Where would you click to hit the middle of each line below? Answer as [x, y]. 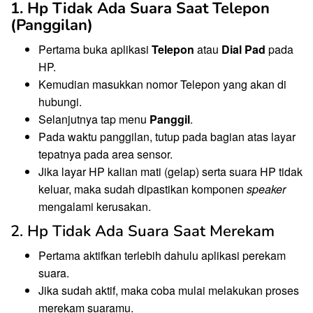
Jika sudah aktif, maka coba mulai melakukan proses [169, 291]
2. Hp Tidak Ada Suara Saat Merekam [143, 232]
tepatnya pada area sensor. [105, 154]
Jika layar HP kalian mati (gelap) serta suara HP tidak [170, 171]
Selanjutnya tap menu [94, 119]
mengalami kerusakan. [95, 206]
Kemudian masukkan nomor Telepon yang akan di [162, 84]
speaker [266, 189]
